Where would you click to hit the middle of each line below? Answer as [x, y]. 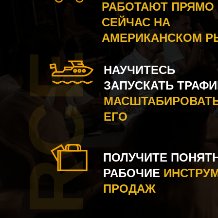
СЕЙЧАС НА [136, 22]
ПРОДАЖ [129, 189]
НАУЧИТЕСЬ [139, 70]
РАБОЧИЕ [132, 173]
